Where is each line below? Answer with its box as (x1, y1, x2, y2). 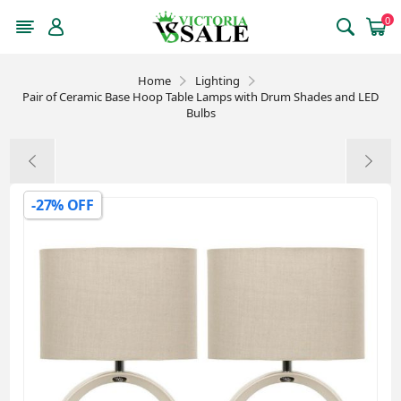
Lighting (194, 73, 240, 89)
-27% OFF (31, 195, 94, 215)
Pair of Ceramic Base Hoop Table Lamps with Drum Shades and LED (22, 89, 379, 105)
